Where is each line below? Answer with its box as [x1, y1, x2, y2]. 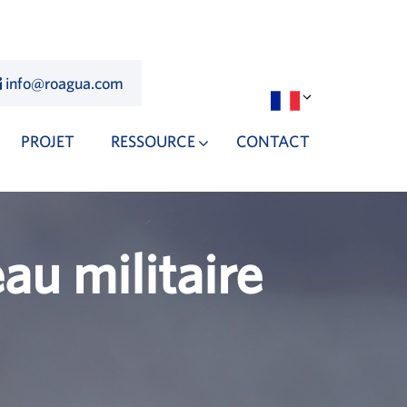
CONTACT [236, 132, 310, 152]
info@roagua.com [5, 74, 124, 94]
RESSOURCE [111, 132, 195, 152]
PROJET [21, 132, 74, 152]
